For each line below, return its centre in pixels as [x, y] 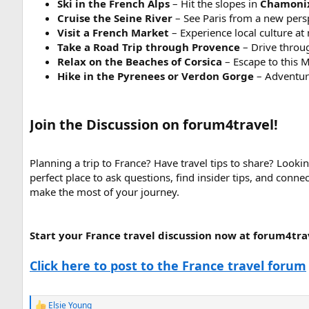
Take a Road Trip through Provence [149, 47]
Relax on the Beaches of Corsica [140, 61]
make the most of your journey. [104, 191]
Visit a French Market [113, 32]
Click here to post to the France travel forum [168, 265]
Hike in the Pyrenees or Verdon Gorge [156, 76]
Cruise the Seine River [115, 18]
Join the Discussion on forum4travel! [154, 124]
